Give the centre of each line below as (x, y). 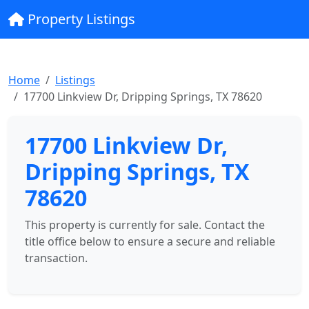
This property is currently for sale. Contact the (145, 225)
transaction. (56, 258)
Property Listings (79, 19)
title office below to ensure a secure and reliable (150, 241)
